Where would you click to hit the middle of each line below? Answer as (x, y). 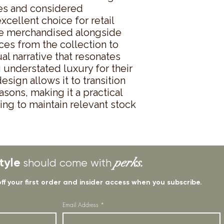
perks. (129, 162)
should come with (67, 162)
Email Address (80, 204)
